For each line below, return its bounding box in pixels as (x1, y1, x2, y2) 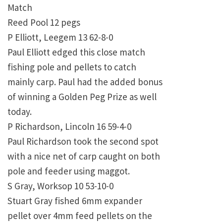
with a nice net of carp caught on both (7, 150, 160, 163)
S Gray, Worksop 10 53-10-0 (7, 180, 113, 192)
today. (7, 106, 32, 118)
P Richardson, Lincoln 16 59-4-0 (7, 120, 131, 133)
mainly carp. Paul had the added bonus (7, 76, 163, 88)
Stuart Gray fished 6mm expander (7, 195, 142, 207)
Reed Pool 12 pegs (7, 16, 80, 29)
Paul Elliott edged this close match (7, 46, 145, 58)
